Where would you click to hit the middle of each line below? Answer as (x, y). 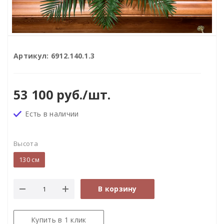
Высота (26, 144)
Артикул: (32, 55)
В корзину (117, 189)
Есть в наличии (52, 114)
